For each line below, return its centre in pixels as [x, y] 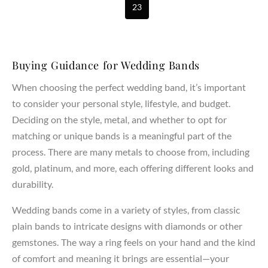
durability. [33, 184]
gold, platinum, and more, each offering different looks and [133, 167]
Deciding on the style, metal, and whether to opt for [119, 119]
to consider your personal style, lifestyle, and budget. [121, 103]
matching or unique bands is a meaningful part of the [122, 135]
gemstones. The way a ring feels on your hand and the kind [134, 242]
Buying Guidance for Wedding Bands [106, 65]
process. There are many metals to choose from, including [131, 151]
